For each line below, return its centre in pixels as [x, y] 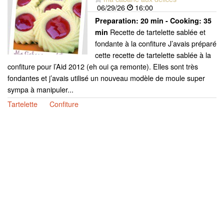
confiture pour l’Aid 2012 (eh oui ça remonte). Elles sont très [103, 66]
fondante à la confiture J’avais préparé [156, 43]
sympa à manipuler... [40, 89]
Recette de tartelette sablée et [157, 31]
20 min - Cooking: [172, 20]
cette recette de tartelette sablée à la [153, 54]
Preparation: [118, 20]
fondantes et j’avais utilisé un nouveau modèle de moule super [106, 77]
